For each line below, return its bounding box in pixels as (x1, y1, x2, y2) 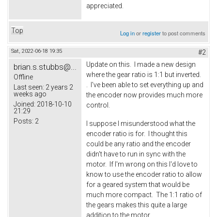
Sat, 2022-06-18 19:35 (11, 48, 62, 55)
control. (86, 101, 110, 109)
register (142, 29, 161, 37)
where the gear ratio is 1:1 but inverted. (86, 71, 202, 79)
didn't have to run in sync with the (86, 150, 186, 158)
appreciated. (86, 2, 124, 10)
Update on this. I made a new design (86, 61, 196, 69)
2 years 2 (44, 83, 73, 92)
